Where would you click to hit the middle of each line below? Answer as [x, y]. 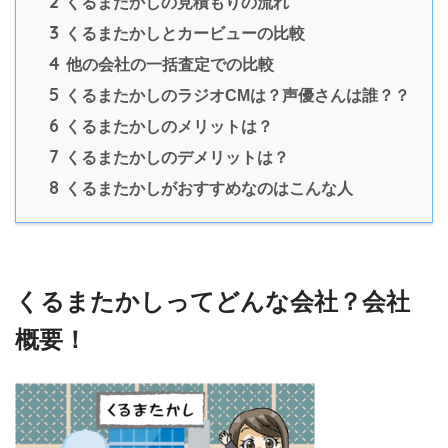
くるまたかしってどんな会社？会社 [212, 302]
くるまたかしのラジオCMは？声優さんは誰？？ [235, 94]
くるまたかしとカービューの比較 [183, 32]
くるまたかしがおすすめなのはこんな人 [207, 187]
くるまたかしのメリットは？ [167, 125]
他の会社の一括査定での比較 [168, 63]
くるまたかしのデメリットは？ [175, 156]
